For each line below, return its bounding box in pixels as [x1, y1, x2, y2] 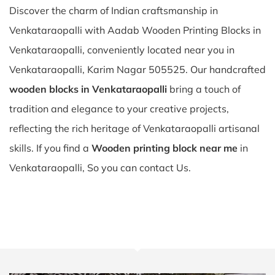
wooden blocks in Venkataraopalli [9, 83, 167, 95]
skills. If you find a [9, 142, 91, 154]
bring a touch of [167, 83, 241, 95]
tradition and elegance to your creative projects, [9, 103, 229, 115]
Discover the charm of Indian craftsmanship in [9, 4, 218, 17]
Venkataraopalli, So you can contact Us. [9, 161, 191, 174]
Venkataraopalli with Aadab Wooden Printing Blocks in [9, 24, 261, 36]
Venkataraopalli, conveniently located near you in [9, 44, 234, 56]
